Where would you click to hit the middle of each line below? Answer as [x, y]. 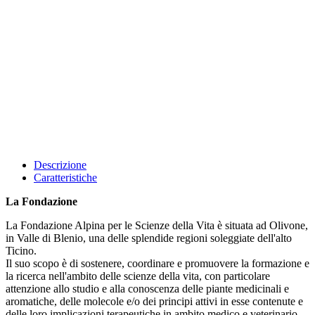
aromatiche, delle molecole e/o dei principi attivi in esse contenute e [154, 302]
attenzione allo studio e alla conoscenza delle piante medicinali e [147, 289]
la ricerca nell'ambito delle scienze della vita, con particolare [138, 276]
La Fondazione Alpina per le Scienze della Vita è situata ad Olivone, [157, 226]
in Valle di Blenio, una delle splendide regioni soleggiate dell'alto [149, 238]
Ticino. [21, 251]
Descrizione [60, 165]
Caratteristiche [65, 178]
